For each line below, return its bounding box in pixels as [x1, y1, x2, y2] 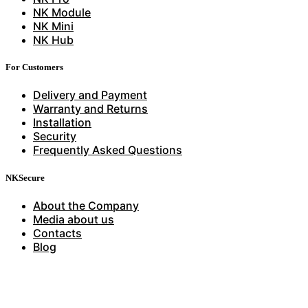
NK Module [33, 5, 91, 19]
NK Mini [33, 19, 74, 33]
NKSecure [5, 172, 45, 183]
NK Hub [33, 33, 74, 47]
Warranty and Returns [33, 102, 148, 116]
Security [33, 129, 76, 144]
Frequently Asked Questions [33, 143, 182, 157]
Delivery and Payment [33, 88, 147, 102]
